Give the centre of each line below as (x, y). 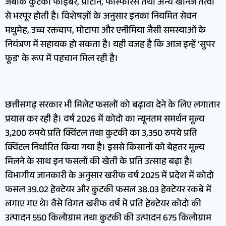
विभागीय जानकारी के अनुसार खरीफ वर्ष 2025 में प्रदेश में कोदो (109, 177)
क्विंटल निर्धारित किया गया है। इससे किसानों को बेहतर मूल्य (105, 149)
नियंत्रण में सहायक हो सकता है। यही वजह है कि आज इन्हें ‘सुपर (110, 46)
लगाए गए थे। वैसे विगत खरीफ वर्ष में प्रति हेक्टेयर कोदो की (103, 205)
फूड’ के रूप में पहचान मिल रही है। (62, 60)
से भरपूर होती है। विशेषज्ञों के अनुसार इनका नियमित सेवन (101, 17)
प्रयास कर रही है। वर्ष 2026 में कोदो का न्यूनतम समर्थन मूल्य (105, 120)
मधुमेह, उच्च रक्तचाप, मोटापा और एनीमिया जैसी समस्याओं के (105, 32)
